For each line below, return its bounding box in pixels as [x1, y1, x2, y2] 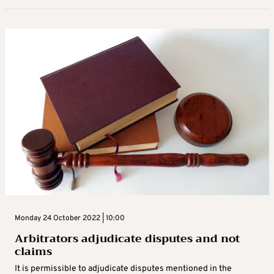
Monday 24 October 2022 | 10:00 [15, 213, 125, 224]
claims [15, 242, 52, 262]
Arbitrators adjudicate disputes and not [15, 229, 240, 249]
